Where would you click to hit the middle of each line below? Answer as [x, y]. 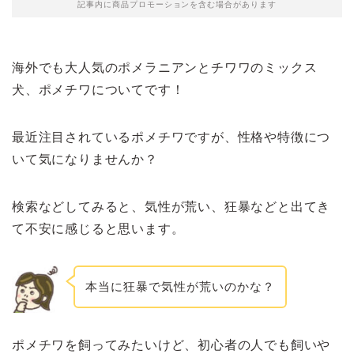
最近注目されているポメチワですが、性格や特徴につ [171, 137]
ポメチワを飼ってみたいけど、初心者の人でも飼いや [171, 345]
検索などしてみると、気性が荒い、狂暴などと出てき [171, 207]
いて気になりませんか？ [85, 160]
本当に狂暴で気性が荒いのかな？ [180, 286]
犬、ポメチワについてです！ [98, 90]
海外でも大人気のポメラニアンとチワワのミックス [165, 68]
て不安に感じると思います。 [98, 229]
